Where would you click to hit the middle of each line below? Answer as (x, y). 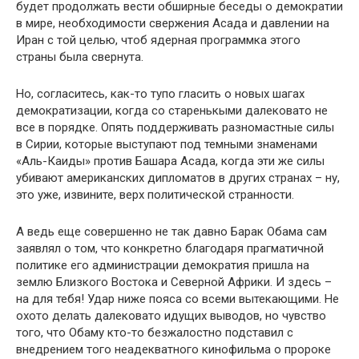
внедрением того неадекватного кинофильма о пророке (173, 349)
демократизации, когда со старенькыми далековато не (172, 110)
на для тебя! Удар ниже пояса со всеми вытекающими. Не (177, 298)
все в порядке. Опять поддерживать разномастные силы (175, 127)
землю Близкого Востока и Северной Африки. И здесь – (174, 282)
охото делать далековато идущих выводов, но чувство (171, 315)
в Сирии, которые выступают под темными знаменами (167, 144)
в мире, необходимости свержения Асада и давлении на (173, 23)
